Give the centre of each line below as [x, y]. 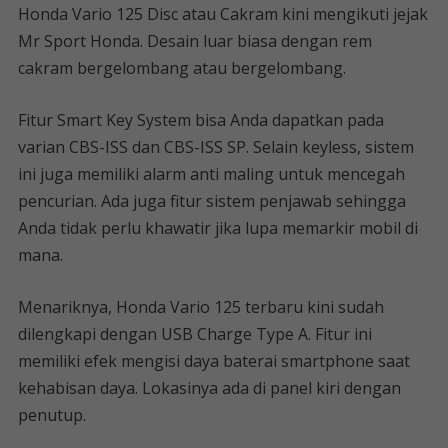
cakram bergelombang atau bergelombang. [181, 68]
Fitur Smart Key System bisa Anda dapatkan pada [200, 120]
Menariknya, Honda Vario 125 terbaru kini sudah [200, 307]
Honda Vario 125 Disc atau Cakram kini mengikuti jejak [222, 14]
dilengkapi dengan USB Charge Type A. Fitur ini [194, 334]
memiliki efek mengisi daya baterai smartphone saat [213, 361]
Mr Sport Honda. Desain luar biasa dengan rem [194, 41]
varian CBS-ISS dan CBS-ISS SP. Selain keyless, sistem [215, 147]
